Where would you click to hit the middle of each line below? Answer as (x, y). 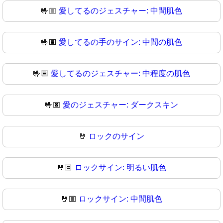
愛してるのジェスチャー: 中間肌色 (120, 11)
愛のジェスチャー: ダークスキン (120, 105)
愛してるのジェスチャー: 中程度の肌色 (120, 74)
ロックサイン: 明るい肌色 (120, 168)
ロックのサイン (116, 136)
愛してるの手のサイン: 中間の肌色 (120, 42)
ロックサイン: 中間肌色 (120, 199)
